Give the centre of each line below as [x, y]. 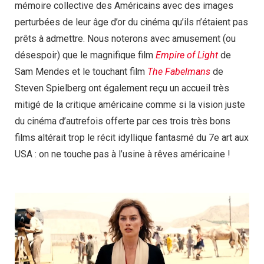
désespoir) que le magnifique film [85, 55]
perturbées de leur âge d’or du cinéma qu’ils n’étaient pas [131, 22]
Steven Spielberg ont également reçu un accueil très [122, 88]
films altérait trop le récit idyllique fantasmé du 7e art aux [132, 138]
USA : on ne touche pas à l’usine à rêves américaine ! [123, 154]
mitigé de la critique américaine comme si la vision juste [130, 105]
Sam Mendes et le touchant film [81, 72]
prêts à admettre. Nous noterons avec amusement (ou [125, 39]
